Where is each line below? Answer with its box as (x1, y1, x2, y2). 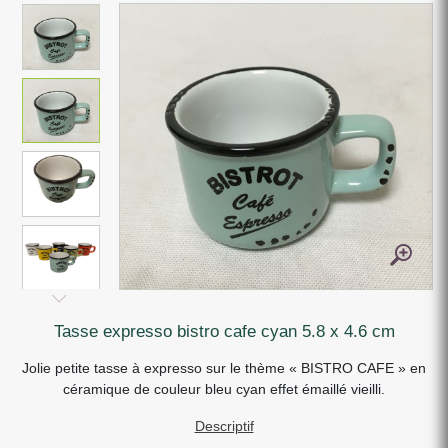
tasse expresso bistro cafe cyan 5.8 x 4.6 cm (61, 321, 395, 341)
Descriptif (194, 417, 254, 434)
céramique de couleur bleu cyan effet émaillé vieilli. (63, 380, 385, 397)
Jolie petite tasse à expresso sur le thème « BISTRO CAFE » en (22, 359, 426, 376)
